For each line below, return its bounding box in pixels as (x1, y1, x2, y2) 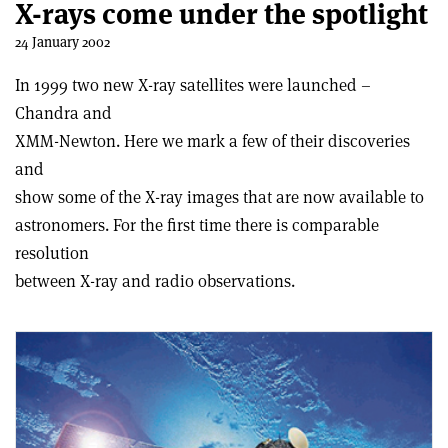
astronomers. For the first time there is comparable (15, 214, 379, 236)
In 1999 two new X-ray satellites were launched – (15, 74, 371, 96)
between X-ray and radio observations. (15, 270, 295, 292)
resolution (15, 242, 89, 264)
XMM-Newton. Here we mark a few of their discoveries (15, 130, 410, 152)
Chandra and (15, 102, 112, 124)
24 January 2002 (15, 33, 110, 51)
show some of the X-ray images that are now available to (15, 186, 424, 208)
